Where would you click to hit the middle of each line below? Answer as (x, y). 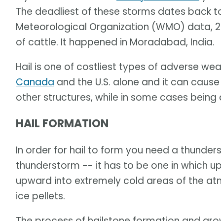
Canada (35, 82)
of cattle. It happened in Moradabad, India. (115, 42)
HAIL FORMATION (62, 124)
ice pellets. (40, 196)
